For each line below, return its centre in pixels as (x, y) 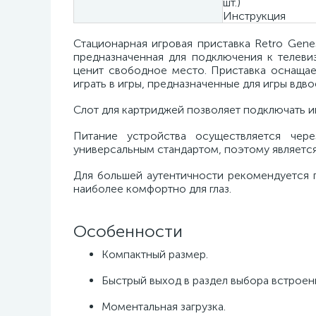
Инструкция (254, 16)
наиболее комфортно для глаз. (152, 189)
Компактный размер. (155, 254)
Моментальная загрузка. (164, 306)
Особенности (128, 231)
